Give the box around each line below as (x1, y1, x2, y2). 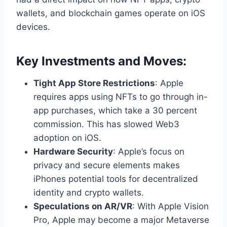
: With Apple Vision (132, 201, 209, 212)
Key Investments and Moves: (16, 54, 186, 69)
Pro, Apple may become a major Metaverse (33, 215, 209, 225)
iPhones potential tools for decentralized (33, 174, 198, 184)
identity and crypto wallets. (33, 187, 144, 198)
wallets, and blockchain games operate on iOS (16, 8, 205, 19)
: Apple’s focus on (113, 146, 184, 157)
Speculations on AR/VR (33, 201, 132, 212)
